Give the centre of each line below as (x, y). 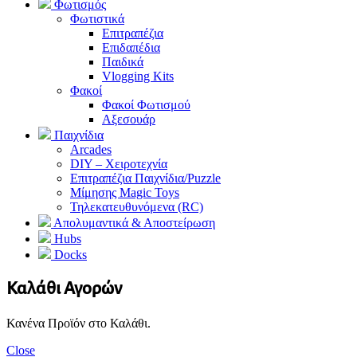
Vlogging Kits (138, 76)
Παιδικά (123, 61)
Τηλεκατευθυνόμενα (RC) (137, 206)
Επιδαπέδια (131, 47)
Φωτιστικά (97, 18)
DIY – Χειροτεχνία (119, 163)
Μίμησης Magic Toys (125, 192)
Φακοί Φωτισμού (146, 104)
